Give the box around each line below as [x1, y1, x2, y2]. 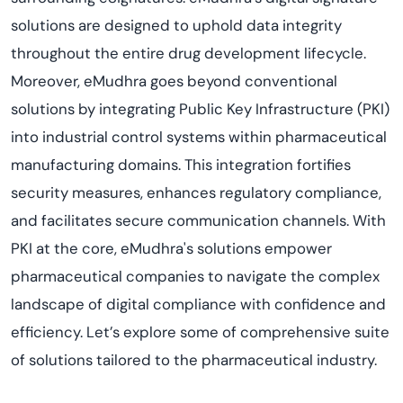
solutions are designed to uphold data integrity [11, 15, 342, 35]
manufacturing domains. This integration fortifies [11, 155, 351, 175]
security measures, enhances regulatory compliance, [11, 183, 381, 202]
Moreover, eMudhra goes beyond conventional [11, 71, 337, 91]
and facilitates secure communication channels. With [11, 210, 386, 230]
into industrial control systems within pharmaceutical [11, 127, 387, 147]
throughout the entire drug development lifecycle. [11, 43, 366, 63]
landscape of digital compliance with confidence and [11, 294, 386, 314]
